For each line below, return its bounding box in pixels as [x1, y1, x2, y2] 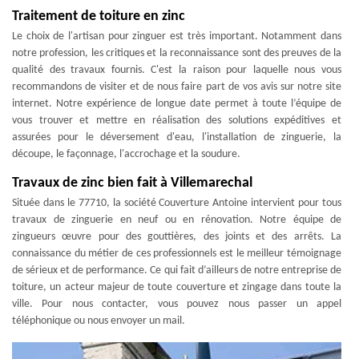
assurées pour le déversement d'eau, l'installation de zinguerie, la [12, 131, 341, 143]
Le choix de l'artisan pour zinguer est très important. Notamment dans [12, 30, 341, 42]
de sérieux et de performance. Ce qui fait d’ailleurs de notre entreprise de [12, 264, 341, 276]
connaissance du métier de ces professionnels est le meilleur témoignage [12, 248, 341, 260]
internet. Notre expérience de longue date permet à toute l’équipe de [12, 98, 341, 110]
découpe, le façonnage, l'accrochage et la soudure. [12, 148, 240, 160]
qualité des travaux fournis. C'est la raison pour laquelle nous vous [12, 64, 341, 76]
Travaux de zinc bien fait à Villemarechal [12, 175, 252, 191]
